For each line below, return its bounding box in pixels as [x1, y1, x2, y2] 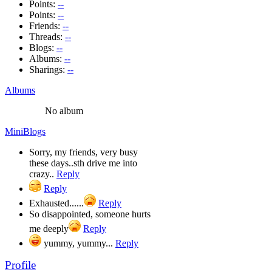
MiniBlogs [5, 126, 46, 137]
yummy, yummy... [41, 237, 115, 248]
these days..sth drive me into [29, 157, 137, 168]
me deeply [29, 223, 69, 234]
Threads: [29, 31, 65, 42]
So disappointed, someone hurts [29, 208, 151, 219]
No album [45, 105, 83, 116]
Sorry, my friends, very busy [29, 146, 138, 157]
